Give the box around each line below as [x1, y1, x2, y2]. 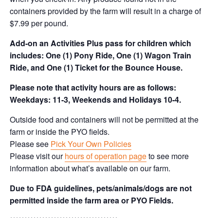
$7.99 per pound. [10, 18, 68, 29]
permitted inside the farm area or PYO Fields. [10, 195, 173, 206]
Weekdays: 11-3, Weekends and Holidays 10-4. [10, 94, 181, 105]
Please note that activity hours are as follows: [10, 82, 176, 93]
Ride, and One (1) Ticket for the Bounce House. [10, 62, 182, 73]
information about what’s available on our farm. [10, 163, 170, 174]
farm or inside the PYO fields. [10, 126, 109, 137]
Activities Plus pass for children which [51, 37, 191, 49]
